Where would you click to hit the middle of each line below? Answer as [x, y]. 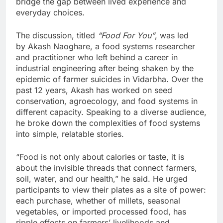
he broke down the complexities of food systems [108, 123]
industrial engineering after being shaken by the [105, 68]
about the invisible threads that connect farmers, [107, 167]
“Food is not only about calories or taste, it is [100, 157]
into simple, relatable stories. [70, 134]
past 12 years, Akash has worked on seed [94, 90]
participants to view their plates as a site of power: [111, 189]
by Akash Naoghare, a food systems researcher [106, 46]
